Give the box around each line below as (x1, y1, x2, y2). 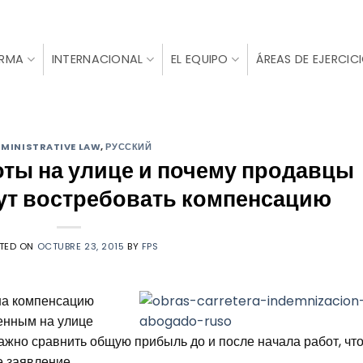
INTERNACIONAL (51, 51, 143, 67)
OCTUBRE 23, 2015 (36, 239, 125, 253)
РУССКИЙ (105, 140, 152, 153)
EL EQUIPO (171, 51, 228, 67)
